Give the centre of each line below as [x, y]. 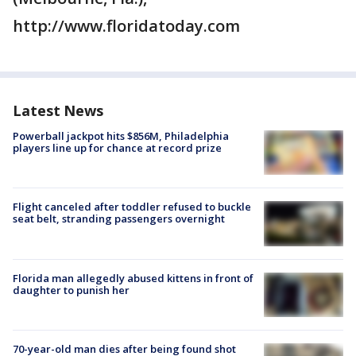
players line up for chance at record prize [117, 148]
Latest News [58, 110]
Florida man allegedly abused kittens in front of [133, 278]
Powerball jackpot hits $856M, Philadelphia [121, 136]
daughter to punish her [71, 290]
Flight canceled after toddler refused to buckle [132, 207]
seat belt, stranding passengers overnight [119, 219]
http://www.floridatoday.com [126, 26]
